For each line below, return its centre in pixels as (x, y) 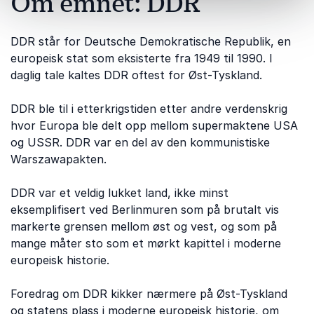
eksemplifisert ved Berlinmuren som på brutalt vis (145, 210)
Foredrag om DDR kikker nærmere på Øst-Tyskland (149, 294)
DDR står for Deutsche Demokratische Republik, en (151, 41)
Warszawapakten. (59, 159)
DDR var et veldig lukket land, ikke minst (120, 193)
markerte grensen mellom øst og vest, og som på (144, 226)
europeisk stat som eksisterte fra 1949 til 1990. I (142, 58)
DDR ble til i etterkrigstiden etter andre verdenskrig (149, 109)
